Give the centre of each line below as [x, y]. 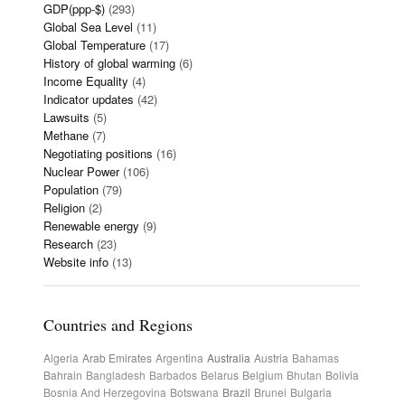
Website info [76, 262]
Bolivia [342, 375]
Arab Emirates [117, 358]
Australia [229, 358]
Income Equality [86, 81]
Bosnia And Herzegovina [105, 392]
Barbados [173, 375]
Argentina [179, 358]
